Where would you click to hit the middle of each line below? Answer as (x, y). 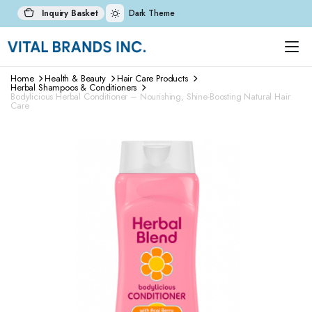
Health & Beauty (75, 78)
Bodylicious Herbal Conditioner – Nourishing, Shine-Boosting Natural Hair (150, 96)
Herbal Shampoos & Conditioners (74, 87)
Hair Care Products (152, 78)
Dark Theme (151, 13)
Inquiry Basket (69, 13)
